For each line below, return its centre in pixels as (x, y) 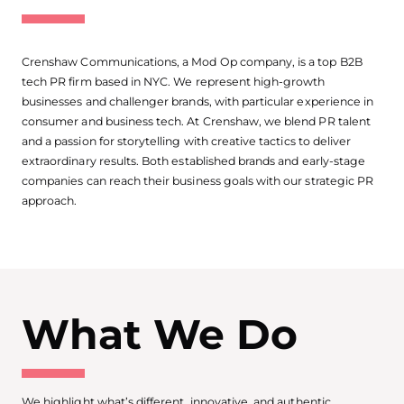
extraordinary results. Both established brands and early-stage (194, 161)
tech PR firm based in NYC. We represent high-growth (174, 81)
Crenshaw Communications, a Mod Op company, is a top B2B (192, 61)
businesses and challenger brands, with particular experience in (198, 101)
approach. (50, 200)
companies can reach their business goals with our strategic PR (198, 180)
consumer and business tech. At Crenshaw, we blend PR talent (196, 121)
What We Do (160, 335)
